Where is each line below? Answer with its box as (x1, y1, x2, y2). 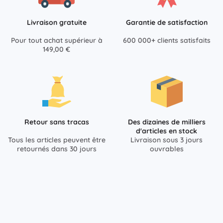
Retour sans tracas (24, 117, 89, 127)
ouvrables (149, 144, 184, 154)
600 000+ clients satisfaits (122, 36, 211, 45)
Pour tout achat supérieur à (10, 36, 103, 45)
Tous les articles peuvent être (7, 135, 106, 145)
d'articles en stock (136, 126, 197, 136)
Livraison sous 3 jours (130, 135, 203, 145)
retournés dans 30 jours (16, 144, 97, 154)
